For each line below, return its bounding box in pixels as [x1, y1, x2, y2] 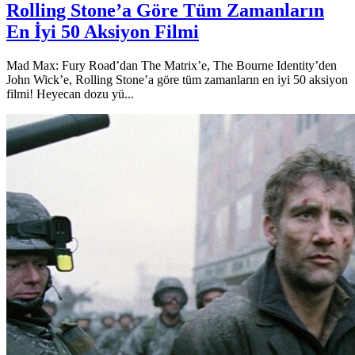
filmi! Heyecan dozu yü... [6, 86, 134, 101]
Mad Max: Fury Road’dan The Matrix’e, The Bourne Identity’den [6, 58, 337, 72]
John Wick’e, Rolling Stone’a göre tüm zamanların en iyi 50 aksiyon [6, 72, 348, 86]
